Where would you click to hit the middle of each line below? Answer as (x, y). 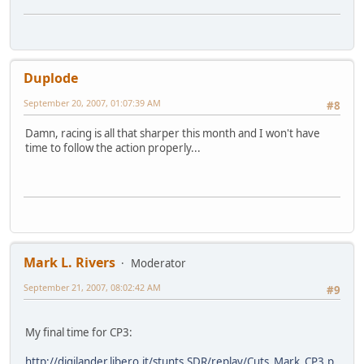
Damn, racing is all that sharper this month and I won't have (173, 134)
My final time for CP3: (79, 333)
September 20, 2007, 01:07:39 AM (92, 103)
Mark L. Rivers (69, 263)
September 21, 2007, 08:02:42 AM (92, 288)
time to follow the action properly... (113, 148)
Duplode (51, 78)
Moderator (158, 264)
